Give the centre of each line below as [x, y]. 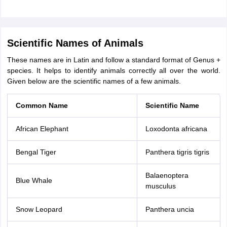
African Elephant [42, 129]
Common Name [42, 105]
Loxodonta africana [176, 129]
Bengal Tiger [36, 152]
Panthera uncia [169, 209]
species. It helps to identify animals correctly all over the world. [113, 70]
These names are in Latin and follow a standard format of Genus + [113, 60]
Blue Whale [34, 180]
